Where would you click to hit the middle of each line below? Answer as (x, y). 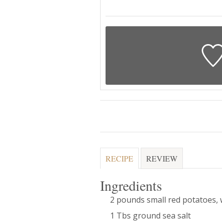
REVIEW (162, 159)
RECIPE (119, 159)
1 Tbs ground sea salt (150, 215)
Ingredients (131, 185)
